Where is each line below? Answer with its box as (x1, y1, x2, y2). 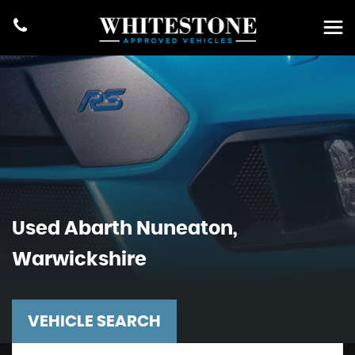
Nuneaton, (132, 219, 238, 239)
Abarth (64, 219, 132, 239)
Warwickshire (12, 250, 147, 269)
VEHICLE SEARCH (28, 314, 161, 330)
